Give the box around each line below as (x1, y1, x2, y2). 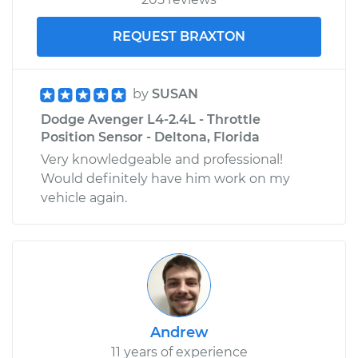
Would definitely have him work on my (41, 170, 290, 186)
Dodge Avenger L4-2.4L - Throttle (41, 111, 261, 127)
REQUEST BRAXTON (113, 28, 245, 44)
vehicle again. (41, 189, 127, 205)
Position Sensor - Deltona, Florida (41, 129, 260, 145)
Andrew (149, 323, 209, 341)
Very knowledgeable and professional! (41, 151, 283, 167)
